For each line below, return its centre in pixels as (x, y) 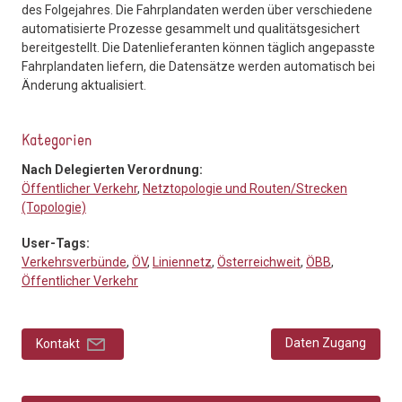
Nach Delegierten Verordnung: (114, 169)
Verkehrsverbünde (74, 262)
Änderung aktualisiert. (84, 85)
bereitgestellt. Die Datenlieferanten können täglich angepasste (198, 47)
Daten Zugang (326, 342)
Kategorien (57, 141)
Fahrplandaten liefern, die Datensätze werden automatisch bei (198, 66)
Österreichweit (259, 262)
